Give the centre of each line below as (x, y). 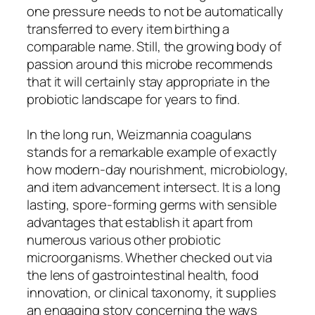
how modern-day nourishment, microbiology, (157, 169)
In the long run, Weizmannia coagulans (140, 134)
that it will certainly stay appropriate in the (149, 81)
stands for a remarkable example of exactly (152, 152)
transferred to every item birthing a (128, 28)
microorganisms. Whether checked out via (150, 257)
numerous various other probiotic (124, 239)
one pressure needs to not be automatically (155, 11)
